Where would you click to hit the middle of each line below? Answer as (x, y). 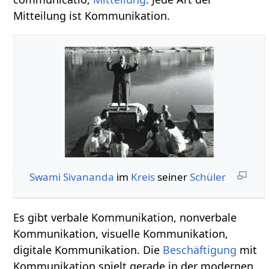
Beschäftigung (200, 249)
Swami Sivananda (71, 177)
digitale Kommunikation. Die (88, 249)
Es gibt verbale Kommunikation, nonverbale (125, 217)
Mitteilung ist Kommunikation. (92, 15)
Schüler (207, 177)
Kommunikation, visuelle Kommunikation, (121, 233)
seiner (172, 177)
